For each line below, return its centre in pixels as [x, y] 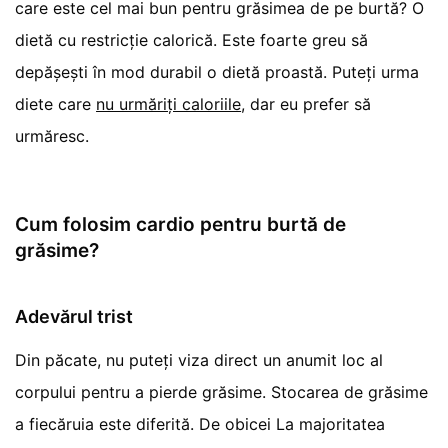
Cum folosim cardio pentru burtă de [180, 224]
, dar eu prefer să [306, 103]
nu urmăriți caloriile [169, 103]
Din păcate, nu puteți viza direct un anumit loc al [199, 359]
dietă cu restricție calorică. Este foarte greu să [192, 39]
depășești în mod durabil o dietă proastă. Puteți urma [217, 71]
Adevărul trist [74, 316]
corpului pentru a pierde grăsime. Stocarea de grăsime [222, 391]
